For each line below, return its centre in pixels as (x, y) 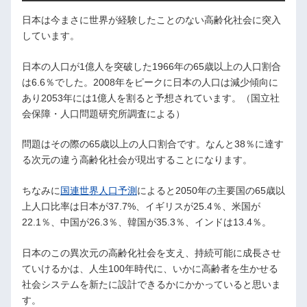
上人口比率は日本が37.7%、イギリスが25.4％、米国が (141, 206)
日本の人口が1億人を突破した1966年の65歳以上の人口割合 (151, 66)
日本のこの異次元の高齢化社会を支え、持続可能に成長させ (151, 253)
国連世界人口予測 (99, 190)
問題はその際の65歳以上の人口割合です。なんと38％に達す (153, 144)
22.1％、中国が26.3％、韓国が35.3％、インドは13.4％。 (147, 222)
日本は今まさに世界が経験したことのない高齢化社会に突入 (151, 20)
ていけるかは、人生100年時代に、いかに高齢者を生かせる (150, 268)
